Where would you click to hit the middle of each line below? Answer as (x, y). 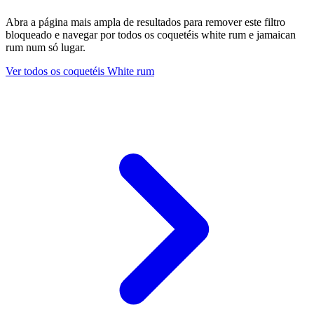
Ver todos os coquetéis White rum (80, 71)
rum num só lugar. (46, 48)
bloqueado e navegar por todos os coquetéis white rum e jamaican (151, 35)
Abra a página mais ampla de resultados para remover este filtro (145, 22)
